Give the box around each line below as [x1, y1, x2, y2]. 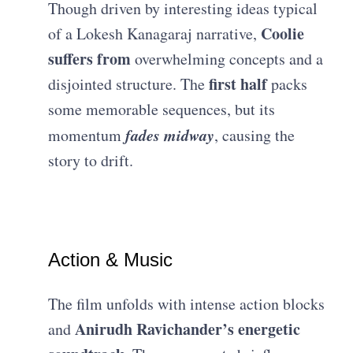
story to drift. [48, 149, 134, 171]
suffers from [48, 46, 132, 70]
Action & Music [48, 248, 173, 270]
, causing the [214, 124, 295, 146]
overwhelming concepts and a [131, 47, 324, 69]
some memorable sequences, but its [48, 98, 276, 120]
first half [209, 72, 268, 95]
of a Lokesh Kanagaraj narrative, [48, 22, 258, 44]
